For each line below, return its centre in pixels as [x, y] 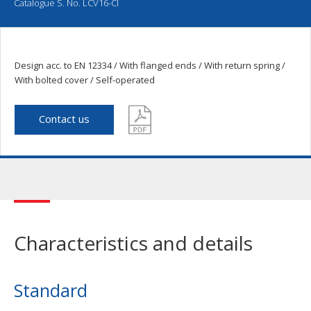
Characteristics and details [133, 243]
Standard [53, 290]
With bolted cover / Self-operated [85, 79]
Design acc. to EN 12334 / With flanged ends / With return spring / [150, 65]
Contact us [64, 118]
